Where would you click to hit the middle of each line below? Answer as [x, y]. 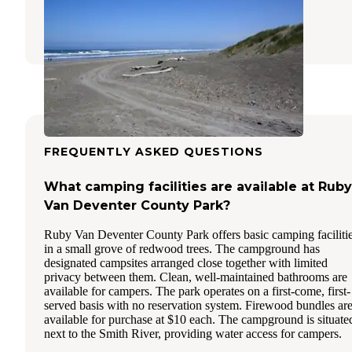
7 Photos [217, 27]
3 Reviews [152, 27]
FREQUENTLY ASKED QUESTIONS [154, 152]
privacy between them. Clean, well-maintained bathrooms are [196, 277]
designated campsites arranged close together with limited [186, 263]
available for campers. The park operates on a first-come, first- [197, 291]
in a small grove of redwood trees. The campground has [182, 249]
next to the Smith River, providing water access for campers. [193, 334]
